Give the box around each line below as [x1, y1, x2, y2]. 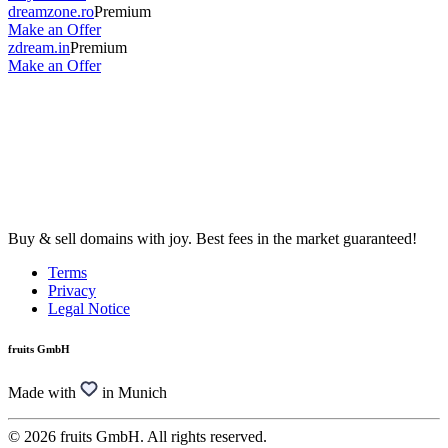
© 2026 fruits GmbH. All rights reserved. [8, 428, 267, 446]
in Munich [102, 384, 167, 402]
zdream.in [8, 38, 70, 56]
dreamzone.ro [8, 2, 94, 20]
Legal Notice [48, 300, 130, 318]
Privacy [48, 282, 96, 300]
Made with [8, 384, 76, 402]
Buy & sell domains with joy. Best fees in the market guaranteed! [8, 230, 417, 248]
